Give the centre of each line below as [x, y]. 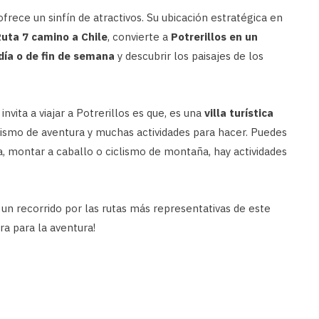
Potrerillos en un [214, 37]
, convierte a [139, 37]
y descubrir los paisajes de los [189, 56]
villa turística [239, 113]
